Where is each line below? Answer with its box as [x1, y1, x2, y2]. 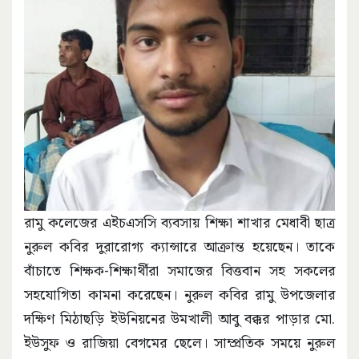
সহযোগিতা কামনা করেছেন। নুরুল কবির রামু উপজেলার [24, 285, 335, 303]
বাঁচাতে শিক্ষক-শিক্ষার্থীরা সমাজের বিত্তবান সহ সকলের [24, 261, 335, 279]
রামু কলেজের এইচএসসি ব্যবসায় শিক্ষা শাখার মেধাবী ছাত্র [24, 213, 335, 231]
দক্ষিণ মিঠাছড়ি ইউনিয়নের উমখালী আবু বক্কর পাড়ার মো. [24, 309, 335, 327]
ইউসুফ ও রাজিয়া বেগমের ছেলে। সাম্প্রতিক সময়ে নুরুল [24, 333, 335, 351]
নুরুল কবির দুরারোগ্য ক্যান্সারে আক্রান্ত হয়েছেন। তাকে [24, 237, 335, 255]
